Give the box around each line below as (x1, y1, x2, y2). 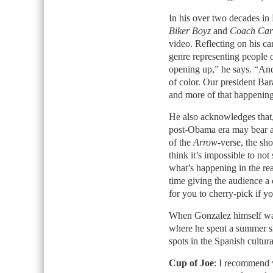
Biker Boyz (168, 26, 211, 36)
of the (168, 137, 193, 147)
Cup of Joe (168, 258, 214, 268)
